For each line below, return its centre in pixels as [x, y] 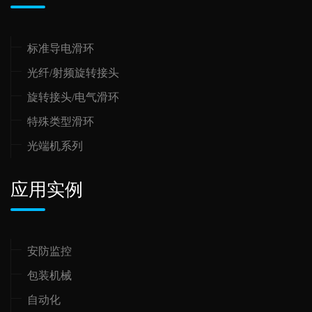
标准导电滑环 [61, 48]
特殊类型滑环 [61, 122]
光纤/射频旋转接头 [73, 73]
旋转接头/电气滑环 [73, 97]
